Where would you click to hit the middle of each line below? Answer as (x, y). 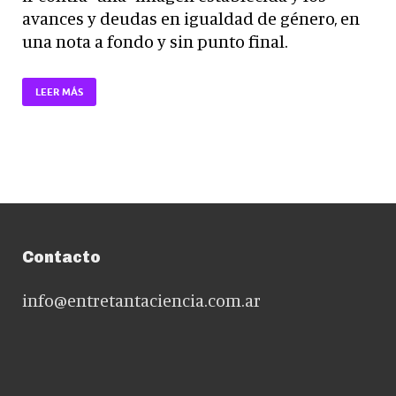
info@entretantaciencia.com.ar (141, 301)
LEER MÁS (59, 92)
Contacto (61, 258)
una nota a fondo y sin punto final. (155, 41)
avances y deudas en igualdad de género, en (191, 18)
